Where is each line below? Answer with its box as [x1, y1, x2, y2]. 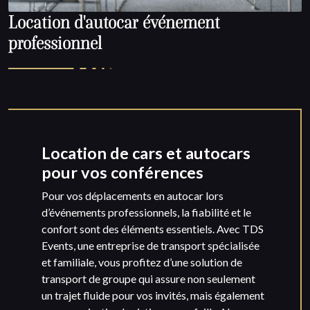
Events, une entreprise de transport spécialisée [42, 239, 259, 253]
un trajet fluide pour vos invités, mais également [42, 289, 264, 302]
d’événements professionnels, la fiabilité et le [42, 206, 251, 219]
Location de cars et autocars [42, 143, 250, 163]
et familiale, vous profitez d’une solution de [42, 255, 242, 269]
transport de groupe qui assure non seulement [42, 272, 255, 286]
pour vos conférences [42, 163, 203, 183]
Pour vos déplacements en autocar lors [42, 189, 224, 203]
